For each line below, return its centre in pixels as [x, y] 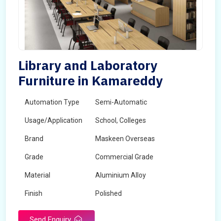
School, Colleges [121, 120]
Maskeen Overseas [125, 139]
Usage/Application [54, 120]
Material [37, 175]
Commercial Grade [124, 157]
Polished [109, 193]
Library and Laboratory [88, 65]
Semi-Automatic [121, 102]
